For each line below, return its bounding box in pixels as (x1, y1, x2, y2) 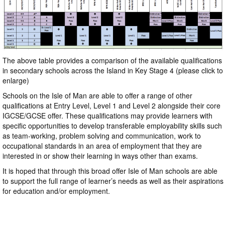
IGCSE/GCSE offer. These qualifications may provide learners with (3, 110, 212, 121)
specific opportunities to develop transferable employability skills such (3, 120, 222, 131)
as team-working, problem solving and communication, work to (3, 130, 201, 141)
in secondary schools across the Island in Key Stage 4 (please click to (3, 65, 223, 75)
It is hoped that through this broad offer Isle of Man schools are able (3, 165, 217, 176)
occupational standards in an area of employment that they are (3, 140, 202, 151)
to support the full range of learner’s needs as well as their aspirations (3, 175, 223, 186)
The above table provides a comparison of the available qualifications (3, 55, 222, 65)
